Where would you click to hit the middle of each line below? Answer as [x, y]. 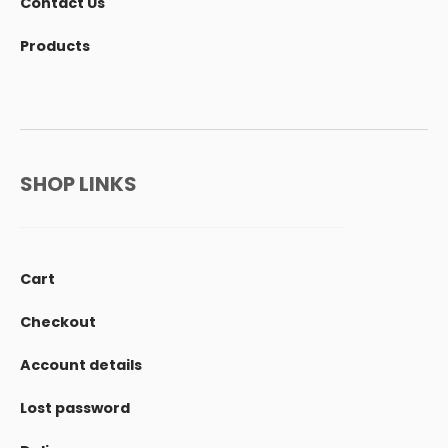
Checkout [58, 322]
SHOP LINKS [78, 184]
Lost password [75, 408]
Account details [81, 365]
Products [55, 45]
